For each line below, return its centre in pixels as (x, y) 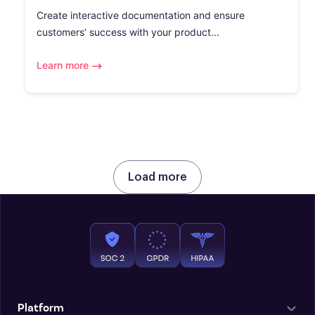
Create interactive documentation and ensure (141, 15)
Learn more (63, 65)
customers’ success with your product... (128, 32)
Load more (157, 177)
